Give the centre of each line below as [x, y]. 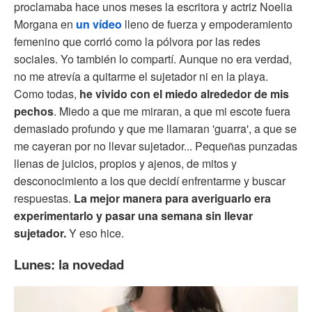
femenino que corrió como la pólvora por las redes [137, 41]
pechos [34, 111]
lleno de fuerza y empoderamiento [207, 24]
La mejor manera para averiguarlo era [171, 198]
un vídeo [99, 24]
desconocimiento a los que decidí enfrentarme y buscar [150, 180]
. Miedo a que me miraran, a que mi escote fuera [172, 111]
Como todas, [47, 93]
